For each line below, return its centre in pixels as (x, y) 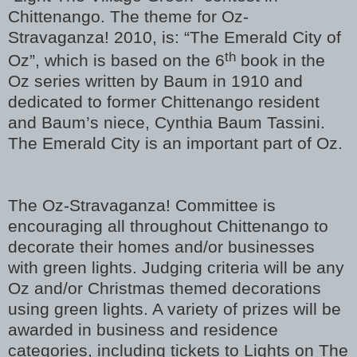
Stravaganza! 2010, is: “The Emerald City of (175, 37)
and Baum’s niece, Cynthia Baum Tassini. (167, 122)
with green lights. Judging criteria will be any (176, 267)
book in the (280, 60)
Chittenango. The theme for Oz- (128, 16)
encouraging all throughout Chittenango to (168, 226)
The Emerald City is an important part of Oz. (175, 143)
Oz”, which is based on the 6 (116, 60)
